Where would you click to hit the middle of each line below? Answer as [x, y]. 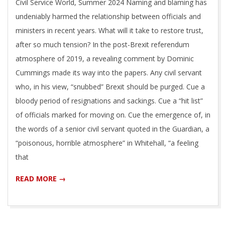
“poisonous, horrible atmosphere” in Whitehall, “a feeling [107, 143]
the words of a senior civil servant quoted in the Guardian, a [113, 129]
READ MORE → [41, 179]
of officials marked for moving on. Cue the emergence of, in [113, 115]
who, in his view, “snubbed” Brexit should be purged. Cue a [110, 87]
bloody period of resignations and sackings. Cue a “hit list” [109, 101]
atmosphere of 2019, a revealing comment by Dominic [105, 59]
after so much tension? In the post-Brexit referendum [102, 45]
